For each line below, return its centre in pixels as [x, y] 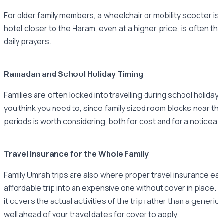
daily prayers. [27, 41]
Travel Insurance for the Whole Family [76, 154]
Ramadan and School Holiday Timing [73, 74]
